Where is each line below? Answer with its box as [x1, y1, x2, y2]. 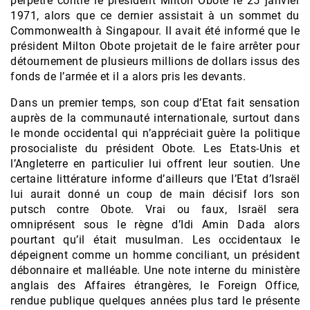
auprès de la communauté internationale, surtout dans [10, 111, 300, 125]
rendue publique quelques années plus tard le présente [10, 294, 300, 308]
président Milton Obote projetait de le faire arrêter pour [10, 39, 300, 53]
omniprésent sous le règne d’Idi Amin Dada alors [10, 218, 300, 232]
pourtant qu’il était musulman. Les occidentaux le [10, 233, 300, 247]
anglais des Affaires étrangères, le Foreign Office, [10, 279, 300, 293]
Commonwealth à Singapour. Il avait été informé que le [10, 24, 300, 38]
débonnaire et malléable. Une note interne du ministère [10, 264, 300, 277]
